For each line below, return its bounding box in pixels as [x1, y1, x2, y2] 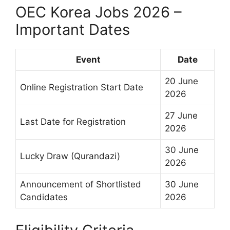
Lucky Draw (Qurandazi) [20, 151, 120, 162]
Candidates [20, 192, 68, 203]
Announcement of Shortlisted [20, 179, 141, 190]
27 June [165, 110, 198, 121]
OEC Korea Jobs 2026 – [15, 3, 182, 22]
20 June [165, 76, 198, 87]
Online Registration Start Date [20, 82, 143, 93]
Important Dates [15, 21, 130, 39]
